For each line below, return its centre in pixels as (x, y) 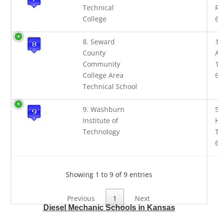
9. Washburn (104, 109)
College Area (103, 75)
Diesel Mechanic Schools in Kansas (109, 208)
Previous (81, 199)
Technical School (110, 86)
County (94, 53)
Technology (101, 132)
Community (102, 64)
